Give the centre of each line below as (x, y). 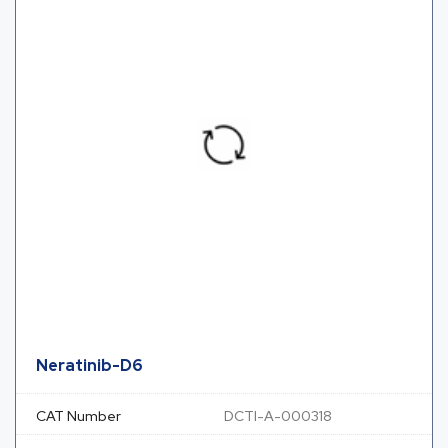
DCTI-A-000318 (278, 415)
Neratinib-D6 (89, 365)
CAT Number (78, 415)
